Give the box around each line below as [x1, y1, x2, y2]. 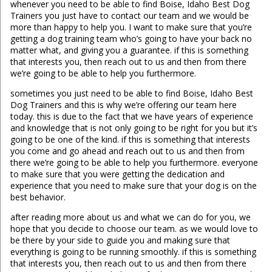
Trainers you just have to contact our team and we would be [10, 10, 249, 22]
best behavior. [10, 191, 66, 203]
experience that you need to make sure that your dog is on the [10, 180, 257, 192]
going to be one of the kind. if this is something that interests [10, 134, 250, 146]
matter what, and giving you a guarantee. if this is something [10, 44, 248, 56]
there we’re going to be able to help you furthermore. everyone [10, 157, 258, 169]
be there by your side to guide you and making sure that [10, 234, 230, 246]
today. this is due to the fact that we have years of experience [10, 110, 253, 123]
